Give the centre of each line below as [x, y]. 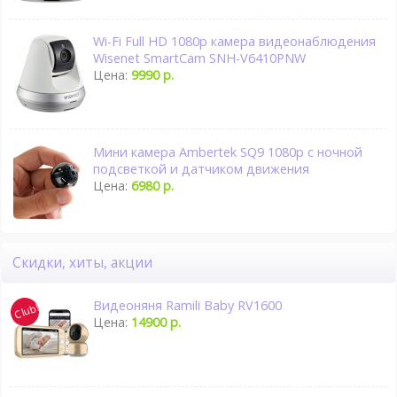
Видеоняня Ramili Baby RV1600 [188, 305]
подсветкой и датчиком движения [202, 169]
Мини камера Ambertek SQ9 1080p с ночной [228, 152]
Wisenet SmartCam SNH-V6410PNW [200, 58]
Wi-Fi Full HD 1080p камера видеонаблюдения [235, 42]
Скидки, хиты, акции [87, 263]
